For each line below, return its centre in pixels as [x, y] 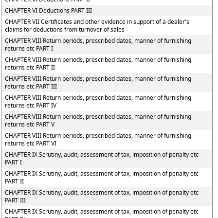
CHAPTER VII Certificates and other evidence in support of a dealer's [97, 22]
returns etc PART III [31, 86]
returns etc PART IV [31, 105]
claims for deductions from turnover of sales [65, 29]
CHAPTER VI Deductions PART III [49, 10]
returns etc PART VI [31, 143]
